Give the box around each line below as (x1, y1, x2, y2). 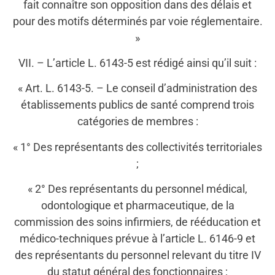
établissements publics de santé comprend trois (21, 98, 254, 112)
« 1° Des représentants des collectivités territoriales (13, 140, 262, 153)
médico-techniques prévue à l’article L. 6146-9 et (20, 232, 255, 246)
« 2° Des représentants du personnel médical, (28, 182, 247, 196)
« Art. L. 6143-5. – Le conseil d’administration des (18, 82, 257, 95)
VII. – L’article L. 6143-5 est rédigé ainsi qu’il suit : (18, 56, 257, 69)
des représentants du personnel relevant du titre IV (14, 249, 261, 262)
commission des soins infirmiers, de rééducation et (14, 215, 261, 229)
